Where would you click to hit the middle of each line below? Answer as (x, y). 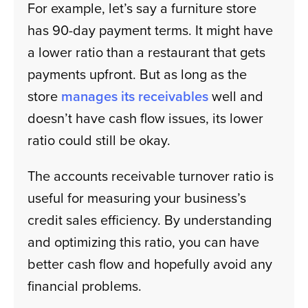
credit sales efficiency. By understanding (150, 220)
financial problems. (85, 286)
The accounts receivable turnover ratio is (151, 176)
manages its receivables (135, 96)
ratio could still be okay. (99, 140)
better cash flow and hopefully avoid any (150, 264)
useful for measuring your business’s (137, 198)
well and (236, 96)
